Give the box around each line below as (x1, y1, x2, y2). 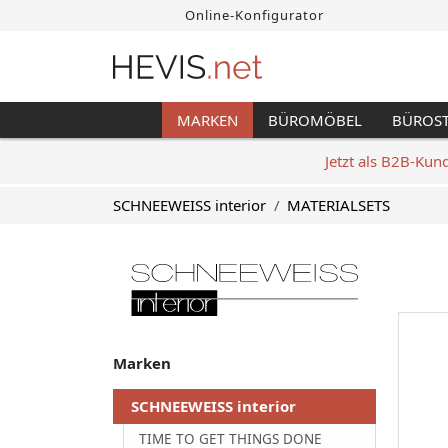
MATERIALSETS (287, 195, 391, 215)
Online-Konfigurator (181, 6, 325, 24)
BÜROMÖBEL (268, 109, 362, 130)
